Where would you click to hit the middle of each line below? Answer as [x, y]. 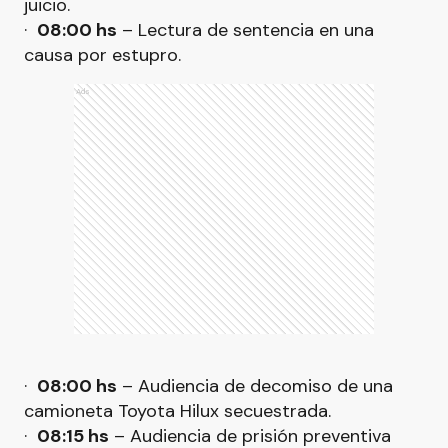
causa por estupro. [102, 55]
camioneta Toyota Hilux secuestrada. [177, 411]
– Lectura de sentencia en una [245, 30]
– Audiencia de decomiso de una [255, 386]
